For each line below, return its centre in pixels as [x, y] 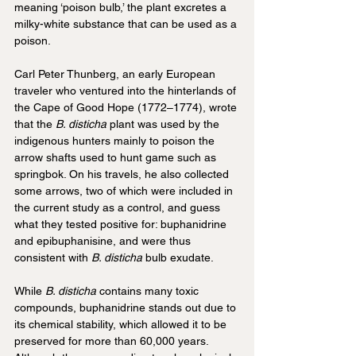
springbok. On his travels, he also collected [123, 174]
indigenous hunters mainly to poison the [116, 141]
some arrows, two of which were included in [125, 191]
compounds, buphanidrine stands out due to [127, 308]
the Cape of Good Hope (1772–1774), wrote [127, 108]
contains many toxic [149, 291]
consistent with [53, 258]
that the [35, 124]
